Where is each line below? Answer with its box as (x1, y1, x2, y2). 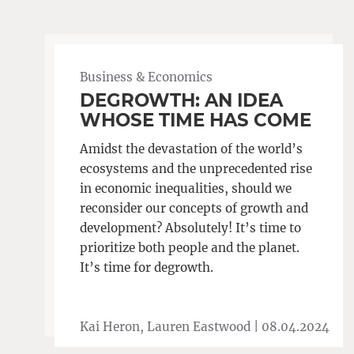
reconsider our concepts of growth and (79, 201, 308, 217)
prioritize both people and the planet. (79, 240, 299, 256)
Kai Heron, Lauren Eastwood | (79, 319, 262, 335)
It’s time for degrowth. (79, 260, 213, 276)
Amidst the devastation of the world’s (79, 141, 303, 157)
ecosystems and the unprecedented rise (79, 161, 312, 177)
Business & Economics (79, 69, 213, 85)
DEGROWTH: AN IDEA (79, 88, 283, 111)
